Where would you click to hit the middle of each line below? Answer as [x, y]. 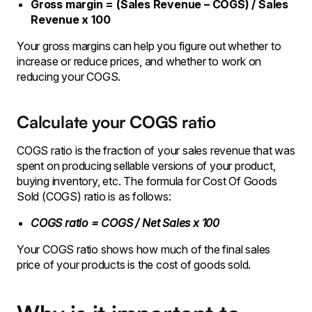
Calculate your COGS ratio [116, 122]
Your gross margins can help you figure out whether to [149, 46]
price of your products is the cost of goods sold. [134, 265]
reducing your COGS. [69, 77]
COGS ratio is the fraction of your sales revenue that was [156, 150]
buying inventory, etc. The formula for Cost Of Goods [147, 181]
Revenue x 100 [71, 19]
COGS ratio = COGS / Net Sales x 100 [125, 223]
